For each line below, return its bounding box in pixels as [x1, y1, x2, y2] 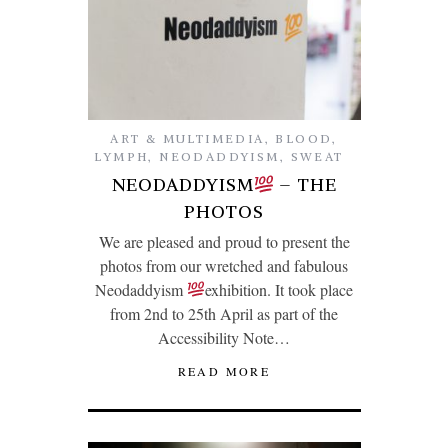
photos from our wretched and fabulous [100, 254, 348, 276]
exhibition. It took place [205, 278, 354, 300]
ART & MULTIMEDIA [110, 130, 265, 146]
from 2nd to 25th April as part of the [110, 302, 338, 324]
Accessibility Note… [158, 326, 290, 348]
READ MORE [177, 362, 271, 379]
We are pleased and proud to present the [98, 230, 350, 252]
